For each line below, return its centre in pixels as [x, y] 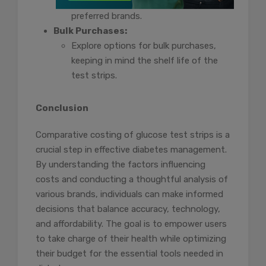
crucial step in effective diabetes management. [131, 150]
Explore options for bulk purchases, [144, 46]
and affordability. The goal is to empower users [131, 224]
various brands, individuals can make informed [129, 194]
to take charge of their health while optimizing [131, 239]
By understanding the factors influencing [121, 165]
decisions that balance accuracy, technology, [128, 209]
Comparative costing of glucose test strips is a [133, 135]
